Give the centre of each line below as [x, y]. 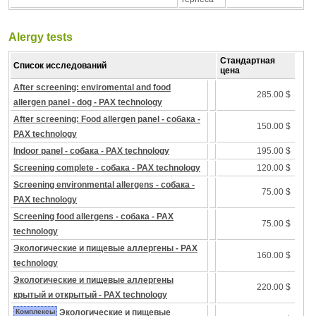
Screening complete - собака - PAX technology [107, 168]
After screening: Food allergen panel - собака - [107, 119]
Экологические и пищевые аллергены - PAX [105, 248]
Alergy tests [41, 37]
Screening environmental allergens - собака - [104, 185]
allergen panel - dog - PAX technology [88, 102]
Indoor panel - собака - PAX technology [91, 151]
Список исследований [60, 66]
